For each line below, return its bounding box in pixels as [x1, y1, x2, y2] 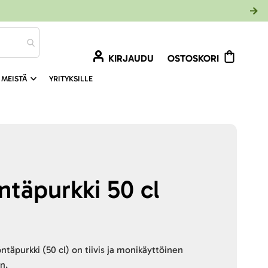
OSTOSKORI [167, 53, 219, 64]
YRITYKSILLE [48, 74, 93, 83]
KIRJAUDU [108, 53, 154, 64]
